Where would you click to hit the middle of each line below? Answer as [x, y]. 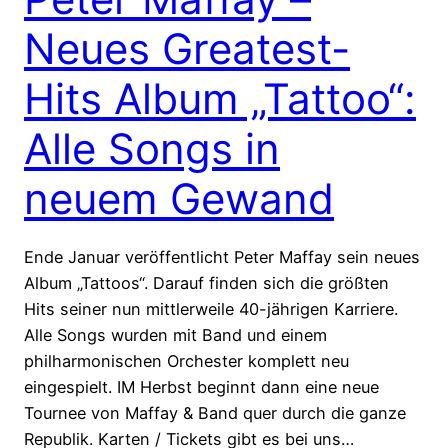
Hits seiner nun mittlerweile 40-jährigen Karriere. [211, 309]
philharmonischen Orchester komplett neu [186, 361]
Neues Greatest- [187, 49]
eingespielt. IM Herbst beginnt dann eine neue [201, 387]
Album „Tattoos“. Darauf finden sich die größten [206, 283]
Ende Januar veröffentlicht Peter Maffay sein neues [222, 257]
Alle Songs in [152, 149]
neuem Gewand [179, 199]
